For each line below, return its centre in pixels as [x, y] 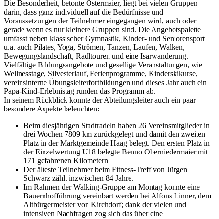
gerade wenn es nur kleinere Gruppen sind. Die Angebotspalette [102, 29]
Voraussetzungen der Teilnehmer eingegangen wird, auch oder [100, 21]
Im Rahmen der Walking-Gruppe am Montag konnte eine [112, 187]
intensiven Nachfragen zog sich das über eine [93, 213]
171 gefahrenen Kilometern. [67, 160]
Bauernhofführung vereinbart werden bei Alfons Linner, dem [117, 196]
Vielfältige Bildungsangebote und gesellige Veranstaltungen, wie [103, 65]
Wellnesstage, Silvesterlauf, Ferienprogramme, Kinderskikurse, [101, 73]
